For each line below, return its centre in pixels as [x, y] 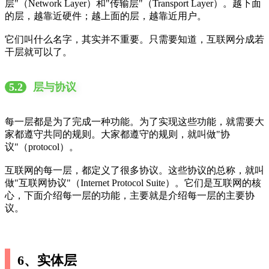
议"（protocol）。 [42, 147]
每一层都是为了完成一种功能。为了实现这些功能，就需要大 [134, 121]
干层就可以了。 [38, 52]
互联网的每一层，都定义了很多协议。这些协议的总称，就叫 [134, 170]
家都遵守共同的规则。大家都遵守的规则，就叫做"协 [117, 134]
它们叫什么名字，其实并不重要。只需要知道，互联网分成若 [134, 39]
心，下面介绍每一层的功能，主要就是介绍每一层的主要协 [130, 195]
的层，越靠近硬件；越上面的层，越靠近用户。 [106, 16]
